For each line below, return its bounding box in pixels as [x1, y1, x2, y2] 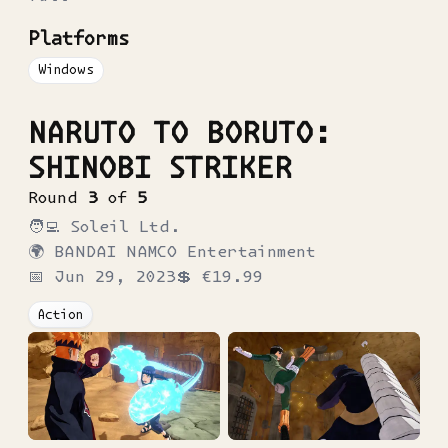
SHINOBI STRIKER [28, 151, 292, 185]
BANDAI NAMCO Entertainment [54, 242, 316, 261]
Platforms [28, 28, 130, 50]
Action [37, 306, 83, 322]
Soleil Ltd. [70, 217, 181, 236]
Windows [37, 62, 94, 78]
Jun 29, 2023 [54, 267, 176, 286]
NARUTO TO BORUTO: [28, 116, 332, 150]
